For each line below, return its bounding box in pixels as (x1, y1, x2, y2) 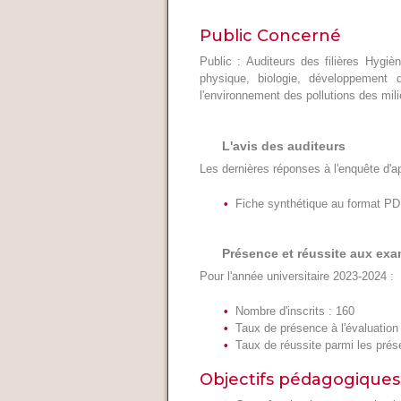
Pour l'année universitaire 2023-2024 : (200, 269, 394, 283)
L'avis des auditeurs (222, 138, 346, 153)
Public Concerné (200, 26, 341, 46)
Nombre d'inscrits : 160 (235, 304, 354, 318)
